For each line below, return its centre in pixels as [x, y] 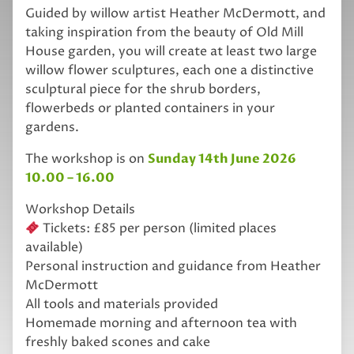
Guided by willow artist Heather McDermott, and [175, 13]
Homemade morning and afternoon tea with [161, 323]
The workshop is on [87, 158]
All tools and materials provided [122, 304]
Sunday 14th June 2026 [222, 158]
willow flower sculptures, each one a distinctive [169, 70]
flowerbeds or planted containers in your [150, 108]
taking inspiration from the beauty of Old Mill [164, 32]
